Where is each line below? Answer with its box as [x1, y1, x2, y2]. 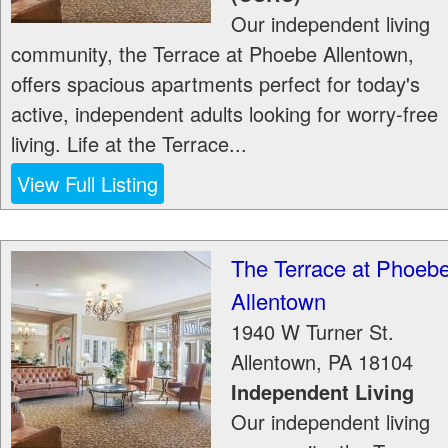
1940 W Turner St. [231, 317, 394, 346]
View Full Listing [17, 169, 158, 198]
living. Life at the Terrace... [11, 129, 247, 158]
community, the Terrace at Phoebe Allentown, [11, 39, 414, 68]
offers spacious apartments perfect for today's [11, 69, 420, 98]
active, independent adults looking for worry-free [11, 99, 438, 128]
